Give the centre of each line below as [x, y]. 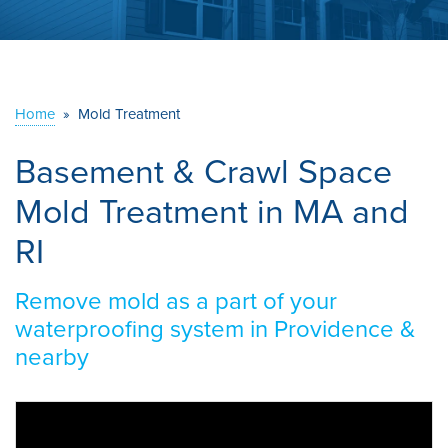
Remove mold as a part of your [176, 300]
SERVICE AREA [96, 62]
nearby [52, 356]
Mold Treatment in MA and [212, 211]
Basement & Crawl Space [203, 171]
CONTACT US [224, 136]
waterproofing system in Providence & [215, 328]
